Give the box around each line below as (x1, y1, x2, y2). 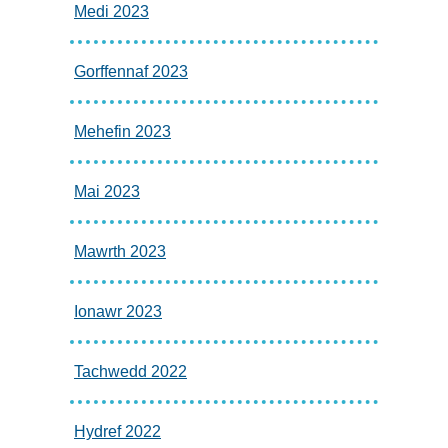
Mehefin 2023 (74, 123, 171, 141)
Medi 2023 (74, 3, 149, 21)
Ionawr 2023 (74, 303, 162, 321)
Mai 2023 (74, 183, 140, 201)
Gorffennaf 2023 (74, 63, 188, 81)
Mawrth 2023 (74, 243, 166, 261)
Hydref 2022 (74, 423, 161, 441)
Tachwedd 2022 (74, 363, 187, 381)
